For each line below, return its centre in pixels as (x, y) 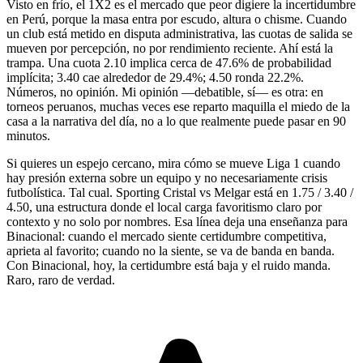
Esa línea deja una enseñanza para (261, 222)
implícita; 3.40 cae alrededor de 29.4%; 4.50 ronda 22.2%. (155, 78)
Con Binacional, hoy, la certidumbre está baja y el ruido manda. (169, 266)
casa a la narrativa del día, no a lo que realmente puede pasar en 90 (176, 122)
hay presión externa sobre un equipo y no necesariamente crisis (167, 178)
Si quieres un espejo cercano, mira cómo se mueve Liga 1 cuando (173, 164)
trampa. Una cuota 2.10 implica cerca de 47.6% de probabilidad (169, 63)
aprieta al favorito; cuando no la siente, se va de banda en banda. (171, 251)
